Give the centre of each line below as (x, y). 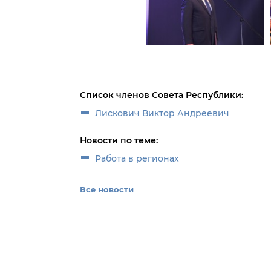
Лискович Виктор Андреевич (162, 113)
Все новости (107, 189)
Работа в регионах (137, 158)
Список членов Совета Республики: (162, 95)
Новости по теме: (119, 140)
